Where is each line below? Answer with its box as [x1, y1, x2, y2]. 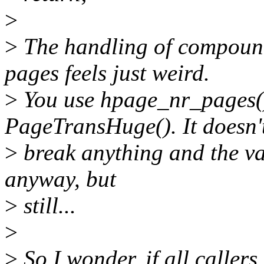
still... [18, 193, 76, 219]
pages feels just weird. [5, 60, 210, 86]
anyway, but [5, 166, 116, 192]
